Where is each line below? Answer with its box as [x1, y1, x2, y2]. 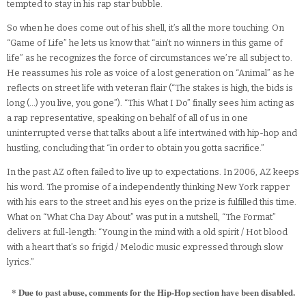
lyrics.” [7, 257, 34, 268]
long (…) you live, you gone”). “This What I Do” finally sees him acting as [7, 98, 294, 109]
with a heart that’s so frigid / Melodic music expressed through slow [7, 242, 283, 253]
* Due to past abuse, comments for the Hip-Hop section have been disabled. [11, 286, 295, 299]
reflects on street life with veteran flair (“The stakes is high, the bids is [7, 83, 293, 94]
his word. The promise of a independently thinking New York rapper [7, 182, 290, 193]
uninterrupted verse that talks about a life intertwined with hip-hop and [7, 128, 297, 139]
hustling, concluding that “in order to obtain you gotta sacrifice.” [7, 143, 264, 154]
